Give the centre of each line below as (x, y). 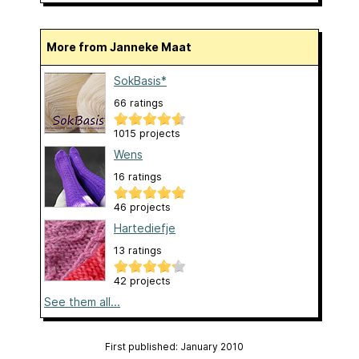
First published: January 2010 (174, 346)
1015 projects (147, 133)
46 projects (142, 207)
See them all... (82, 301)
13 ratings (138, 250)
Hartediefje (145, 228)
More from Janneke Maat (124, 46)
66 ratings (139, 103)
